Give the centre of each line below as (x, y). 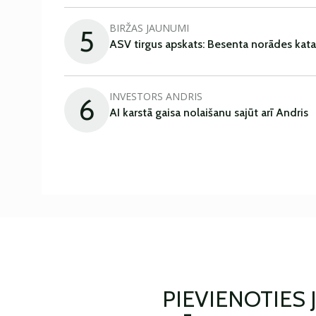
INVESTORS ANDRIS (156, 96)
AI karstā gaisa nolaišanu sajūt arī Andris (209, 113)
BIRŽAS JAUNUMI (149, 28)
